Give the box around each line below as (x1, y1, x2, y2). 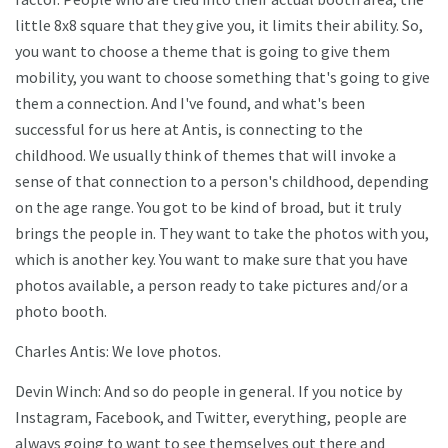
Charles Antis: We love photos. (15, 341, 221, 362)
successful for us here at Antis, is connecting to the (15, 119, 363, 140)
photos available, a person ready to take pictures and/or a (15, 275, 408, 296)
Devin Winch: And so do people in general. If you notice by (15, 381, 402, 402)
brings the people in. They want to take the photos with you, (15, 223, 429, 244)
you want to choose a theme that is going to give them (15, 41, 390, 62)
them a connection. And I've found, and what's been (15, 93, 365, 114)
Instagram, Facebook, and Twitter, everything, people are (15, 407, 407, 428)
